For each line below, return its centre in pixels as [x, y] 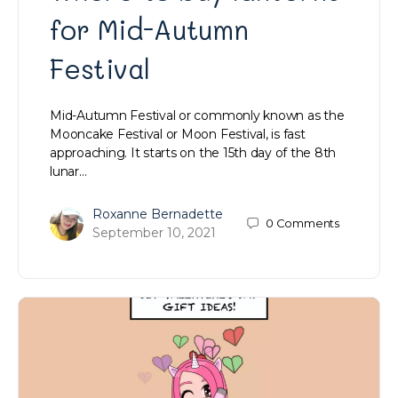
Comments [307, 223]
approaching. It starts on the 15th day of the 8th [193, 152]
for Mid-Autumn [149, 29]
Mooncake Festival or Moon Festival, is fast [178, 134]
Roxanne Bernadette [158, 214]
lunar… [68, 171]
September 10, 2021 [154, 232]
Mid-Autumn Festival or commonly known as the [197, 115]
